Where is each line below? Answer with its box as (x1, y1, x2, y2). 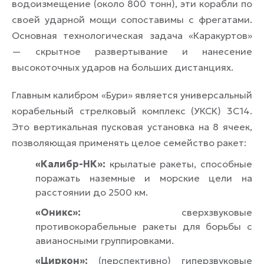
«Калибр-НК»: (35, 158, 105, 170)
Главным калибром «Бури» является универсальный (12, 89, 252, 101)
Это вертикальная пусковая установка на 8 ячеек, (12, 121, 252, 133)
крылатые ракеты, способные (105, 158, 252, 170)
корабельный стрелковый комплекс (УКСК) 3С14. (12, 105, 252, 117)
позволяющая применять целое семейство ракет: (12, 137, 246, 149)
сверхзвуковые (81, 206, 252, 219)
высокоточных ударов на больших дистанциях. (12, 61, 233, 74)
